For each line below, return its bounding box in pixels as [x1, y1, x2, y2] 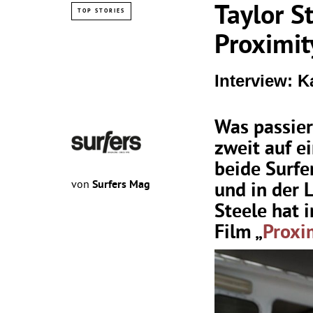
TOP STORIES [78, 8, 125, 15]
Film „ [214, 221, 263, 246]
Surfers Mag [92, 178, 150, 193]
